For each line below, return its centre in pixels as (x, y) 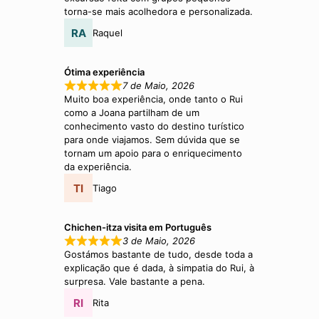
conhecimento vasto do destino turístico (155, 126)
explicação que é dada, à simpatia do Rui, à (159, 268)
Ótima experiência (105, 72)
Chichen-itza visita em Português (138, 228)
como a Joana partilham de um (132, 113)
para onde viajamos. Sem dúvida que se (152, 140)
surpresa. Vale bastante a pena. (135, 282)
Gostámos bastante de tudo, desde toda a (159, 255)
